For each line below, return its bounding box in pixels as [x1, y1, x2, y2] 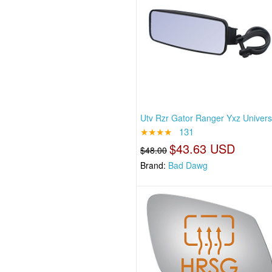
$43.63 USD [169, 139, 236, 157]
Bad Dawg [168, 158, 208, 171]
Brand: [140, 158, 169, 171]
